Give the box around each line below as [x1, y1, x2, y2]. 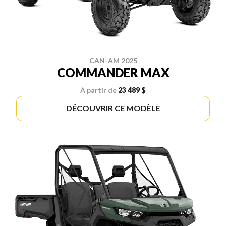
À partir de [80, 85, 117, 94]
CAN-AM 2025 [89, 55, 137, 65]
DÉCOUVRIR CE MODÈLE [66, 103, 160, 113]
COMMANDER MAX [56, 65, 169, 80]
